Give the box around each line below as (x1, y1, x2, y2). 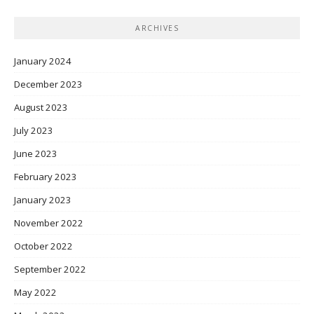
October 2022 (14, 240, 73, 253)
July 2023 (14, 124, 53, 137)
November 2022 (14, 217, 83, 230)
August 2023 (14, 101, 68, 114)
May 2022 (14, 286, 57, 299)
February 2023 (14, 170, 77, 184)
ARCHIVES (135, 23, 179, 34)
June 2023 (14, 147, 57, 161)
